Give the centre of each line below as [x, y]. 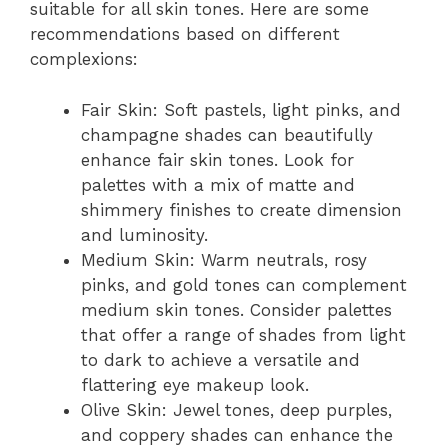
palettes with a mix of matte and [218, 184]
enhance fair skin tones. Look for [217, 159]
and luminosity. [144, 234]
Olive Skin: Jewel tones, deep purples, [236, 409]
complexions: [84, 59]
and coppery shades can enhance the [237, 434]
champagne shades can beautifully [227, 134]
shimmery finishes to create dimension [241, 209]
